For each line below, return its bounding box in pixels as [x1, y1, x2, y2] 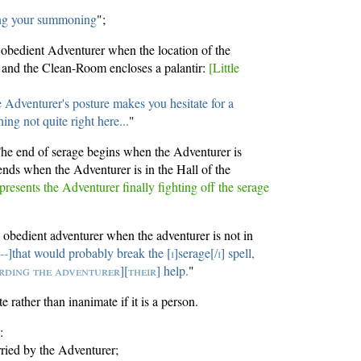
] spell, [221, 244, 255, 262]
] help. [156, 262, 189, 280]
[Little [209, 59, 240, 77]
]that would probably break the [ [8, 244, 172, 262]
